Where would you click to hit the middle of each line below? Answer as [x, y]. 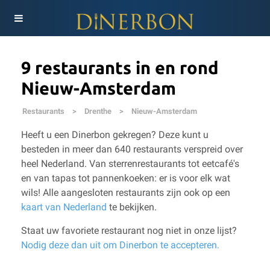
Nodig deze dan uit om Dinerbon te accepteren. [120, 245]
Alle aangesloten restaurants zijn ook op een [137, 193]
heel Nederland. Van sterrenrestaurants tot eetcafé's [130, 164]
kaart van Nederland [64, 207]
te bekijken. [132, 207]
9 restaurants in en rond [120, 67]
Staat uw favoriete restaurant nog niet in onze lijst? [129, 231]
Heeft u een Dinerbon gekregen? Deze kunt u [115, 135]
